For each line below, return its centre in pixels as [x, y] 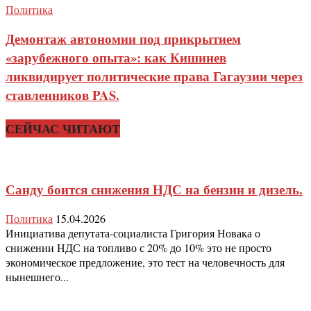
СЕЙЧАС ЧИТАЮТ [63, 128]
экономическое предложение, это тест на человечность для [145, 262]
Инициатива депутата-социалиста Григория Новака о [133, 233]
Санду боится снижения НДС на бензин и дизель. [154, 189]
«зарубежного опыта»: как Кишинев [116, 58]
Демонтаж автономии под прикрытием [123, 39]
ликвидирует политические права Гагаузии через [154, 76]
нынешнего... [37, 277]
